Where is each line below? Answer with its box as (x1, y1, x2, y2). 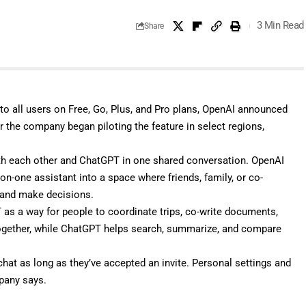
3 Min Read (256, 19, 304, 32)
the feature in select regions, (132, 120, 265, 133)
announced (238, 102, 288, 115)
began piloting (68, 120, 133, 133)
